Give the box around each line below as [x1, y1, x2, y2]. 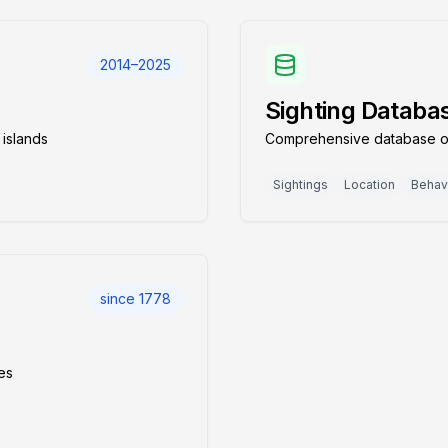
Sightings [273, 177, 328, 192]
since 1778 [100, 290, 171, 307]
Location [344, 177, 395, 192]
